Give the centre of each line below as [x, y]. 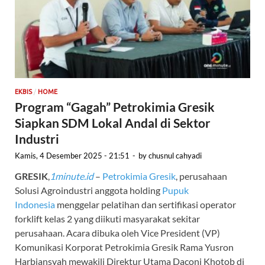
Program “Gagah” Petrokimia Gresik [115, 107]
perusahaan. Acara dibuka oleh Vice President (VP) [117, 233]
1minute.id [72, 176]
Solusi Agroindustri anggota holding [88, 190]
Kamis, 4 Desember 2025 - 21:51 [72, 156]
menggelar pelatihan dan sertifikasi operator [146, 205]
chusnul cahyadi [175, 156]
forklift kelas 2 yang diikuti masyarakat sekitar [107, 219]
